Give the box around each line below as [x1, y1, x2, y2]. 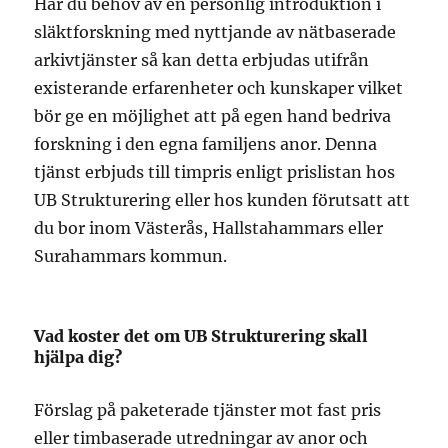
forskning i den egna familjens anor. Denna [34, 133, 378, 154]
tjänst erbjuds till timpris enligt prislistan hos [34, 161, 396, 182]
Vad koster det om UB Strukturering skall [34, 325, 369, 346]
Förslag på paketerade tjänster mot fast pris [34, 399, 382, 420]
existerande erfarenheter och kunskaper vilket [34, 77, 404, 98]
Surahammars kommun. [34, 245, 228, 266]
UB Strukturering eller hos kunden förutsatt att [34, 189, 411, 210]
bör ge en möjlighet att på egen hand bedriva [34, 105, 392, 126]
